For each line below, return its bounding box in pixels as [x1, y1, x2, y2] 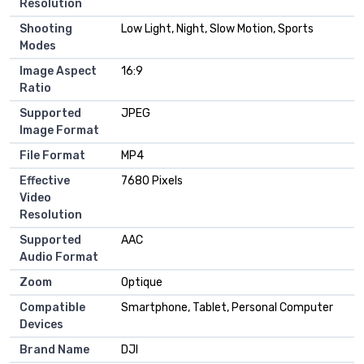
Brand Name [19, 343, 89, 357]
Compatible [19, 301, 85, 315]
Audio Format [19, 250, 98, 265]
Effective [19, 174, 70, 188]
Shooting [19, 22, 72, 37]
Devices [19, 318, 63, 332]
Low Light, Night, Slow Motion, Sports [121, 22, 314, 37]
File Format [19, 149, 85, 163]
